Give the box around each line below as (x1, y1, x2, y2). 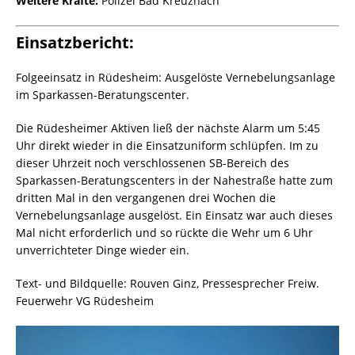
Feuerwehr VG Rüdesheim (16, 293, 154, 309)
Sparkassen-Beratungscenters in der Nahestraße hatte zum (16, 173, 333, 189)
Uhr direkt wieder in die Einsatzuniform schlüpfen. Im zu (16, 138, 319, 154)
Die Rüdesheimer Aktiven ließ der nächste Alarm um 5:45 (16, 120, 320, 136)
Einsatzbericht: (16, 32, 134, 54)
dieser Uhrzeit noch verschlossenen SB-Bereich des (16, 155, 289, 171)
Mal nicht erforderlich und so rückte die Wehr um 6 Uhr (16, 225, 313, 241)
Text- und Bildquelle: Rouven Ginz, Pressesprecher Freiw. (16, 276, 319, 292)
